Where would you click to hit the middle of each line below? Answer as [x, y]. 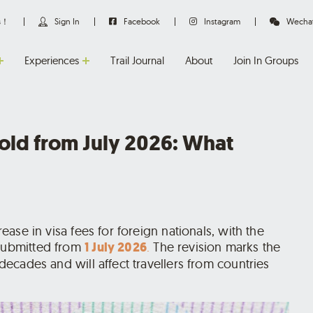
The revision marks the [215, 247]
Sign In [67, 21]
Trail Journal [137, 60]
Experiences [52, 60]
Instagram [222, 21]
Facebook [142, 21]
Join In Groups [266, 60]
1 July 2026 [116, 247]
